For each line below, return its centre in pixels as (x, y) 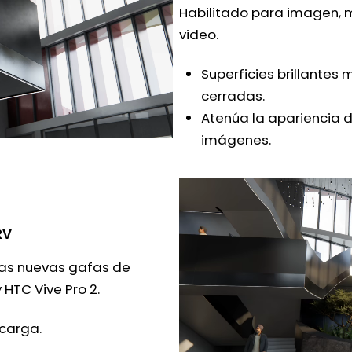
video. (199, 35)
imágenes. (236, 140)
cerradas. (233, 96)
